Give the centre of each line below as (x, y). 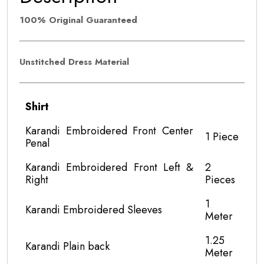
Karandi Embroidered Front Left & (109, 167)
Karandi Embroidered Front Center (109, 131)
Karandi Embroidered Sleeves (94, 209)
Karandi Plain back (67, 246)
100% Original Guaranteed (78, 20)
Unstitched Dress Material (76, 62)
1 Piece (222, 136)
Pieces (220, 179)
